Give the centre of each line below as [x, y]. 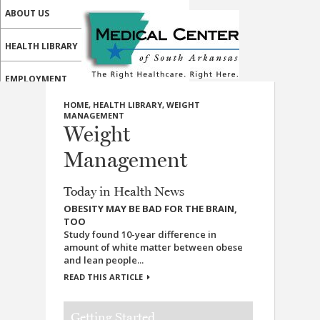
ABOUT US [27, 13]
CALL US [22, 134]
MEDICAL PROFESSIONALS [61, 200]
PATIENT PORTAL [42, 167]
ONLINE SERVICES [43, 232]
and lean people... [104, 260]
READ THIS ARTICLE [103, 277]
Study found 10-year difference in [140, 234]
